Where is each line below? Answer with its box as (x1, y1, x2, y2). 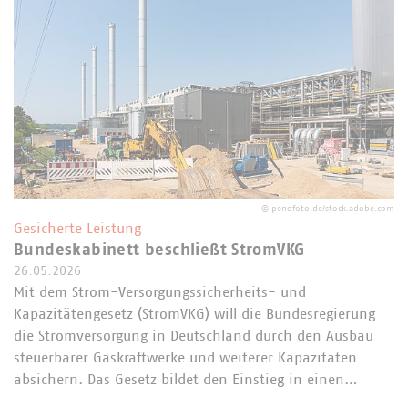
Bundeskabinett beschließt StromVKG (14, 241, 305, 259)
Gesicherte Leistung (14, 220, 141, 236)
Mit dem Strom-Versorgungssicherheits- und (14, 284, 306, 300)
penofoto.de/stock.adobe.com (271, 203, 394, 213)
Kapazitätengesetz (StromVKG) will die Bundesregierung (14, 306, 375, 321)
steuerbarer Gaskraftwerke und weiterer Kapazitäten (14, 350, 357, 365)
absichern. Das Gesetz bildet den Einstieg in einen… (14, 372, 358, 387)
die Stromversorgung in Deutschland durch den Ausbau (14, 328, 373, 343)
